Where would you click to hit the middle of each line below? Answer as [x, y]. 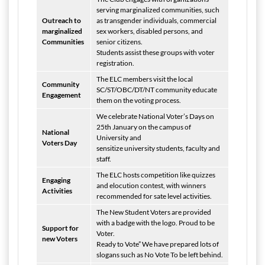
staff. [104, 159]
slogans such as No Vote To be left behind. [160, 255]
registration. [115, 63]
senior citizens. [119, 42]
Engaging [56, 180]
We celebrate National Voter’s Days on [155, 116]
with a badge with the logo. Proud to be [156, 223]
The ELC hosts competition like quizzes [156, 175]
